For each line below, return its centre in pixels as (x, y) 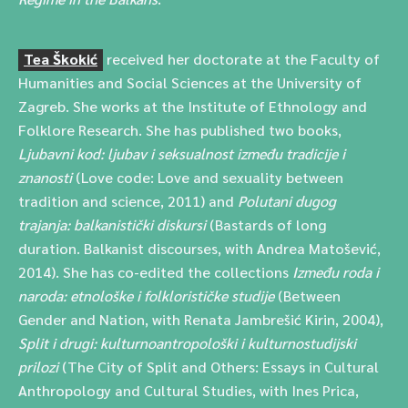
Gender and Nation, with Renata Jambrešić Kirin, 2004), (201, 319)
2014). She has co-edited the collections (155, 272)
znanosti (45, 177)
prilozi (38, 367)
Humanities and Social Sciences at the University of (190, 82)
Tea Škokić (61, 59)
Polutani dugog (287, 201)
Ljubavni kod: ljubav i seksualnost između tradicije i (182, 153)
